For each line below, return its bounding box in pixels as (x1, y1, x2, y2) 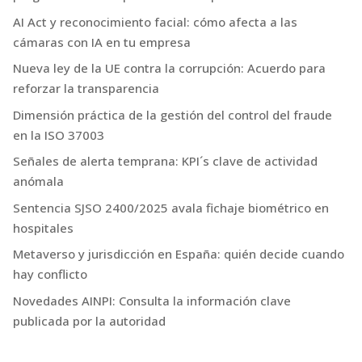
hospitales (13, 219, 74, 236)
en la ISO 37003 (13, 126, 104, 143)
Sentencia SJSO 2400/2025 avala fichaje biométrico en (13, 199, 329, 216)
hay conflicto (13, 266, 87, 283)
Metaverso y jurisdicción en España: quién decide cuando (13, 246, 344, 263)
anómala (13, 173, 64, 190)
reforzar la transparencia (13, 80, 159, 97)
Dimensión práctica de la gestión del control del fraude (13, 106, 332, 123)
